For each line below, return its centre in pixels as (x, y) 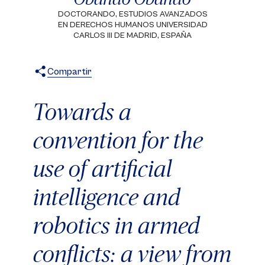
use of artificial (103, 168)
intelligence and (107, 197)
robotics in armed (117, 225)
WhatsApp (99, 91)
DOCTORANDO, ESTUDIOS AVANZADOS (132, 14)
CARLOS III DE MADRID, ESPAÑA (132, 35)
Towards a (82, 112)
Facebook (84, 91)
